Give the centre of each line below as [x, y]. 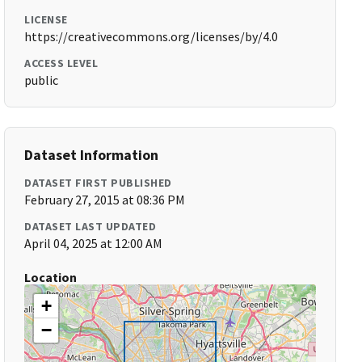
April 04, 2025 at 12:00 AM [94, 243]
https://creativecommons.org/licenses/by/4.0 [152, 36]
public [42, 80]
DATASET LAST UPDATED [90, 226]
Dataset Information [92, 155]
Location [51, 277]
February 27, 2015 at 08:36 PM [105, 200]
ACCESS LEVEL [61, 63]
